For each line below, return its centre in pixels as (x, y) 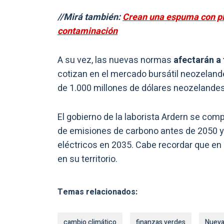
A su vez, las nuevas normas (115, 60)
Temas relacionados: (97, 192)
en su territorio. (87, 159)
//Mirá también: (90, 17)
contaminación (87, 31)
